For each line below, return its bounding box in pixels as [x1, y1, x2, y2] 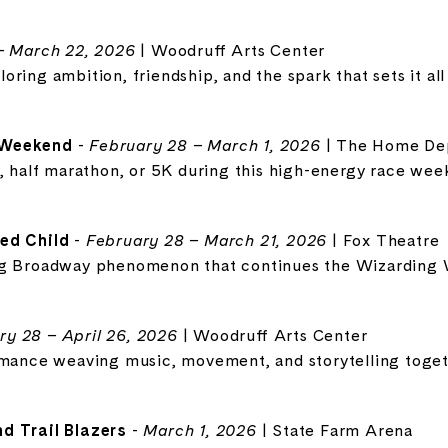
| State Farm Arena [256, 418, 414, 441]
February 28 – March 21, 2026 [85, 228, 328, 251]
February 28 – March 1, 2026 [89, 133, 321, 156]
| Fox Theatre [327, 228, 440, 251]
